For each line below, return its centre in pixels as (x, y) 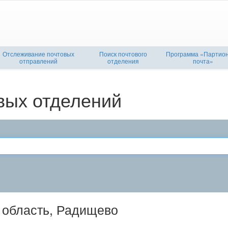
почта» (203, 61)
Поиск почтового (123, 54)
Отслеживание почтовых (38, 54)
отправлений (38, 61)
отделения (123, 61)
